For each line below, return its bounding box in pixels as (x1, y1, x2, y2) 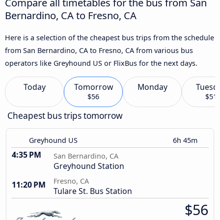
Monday (137, 82, 167, 93)
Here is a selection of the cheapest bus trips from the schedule (5, 32, 214, 42)
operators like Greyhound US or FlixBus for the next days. (5, 58, 197, 68)
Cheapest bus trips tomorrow (7, 110, 123, 122)
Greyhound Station (54, 161, 124, 172)
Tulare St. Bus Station (54, 186, 132, 197)
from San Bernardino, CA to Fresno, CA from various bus (5, 45, 193, 55)
